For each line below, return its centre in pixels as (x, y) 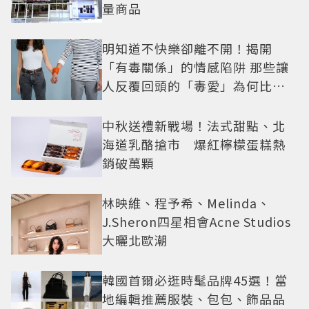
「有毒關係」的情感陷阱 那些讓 (196, 67)
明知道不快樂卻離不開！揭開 (187, 49)
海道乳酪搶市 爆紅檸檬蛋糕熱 (194, 144)
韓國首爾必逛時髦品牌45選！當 (195, 280)
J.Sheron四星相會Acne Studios (197, 221)
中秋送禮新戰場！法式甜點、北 (194, 126)
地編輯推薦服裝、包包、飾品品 (194, 298)
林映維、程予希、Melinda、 (186, 202)
